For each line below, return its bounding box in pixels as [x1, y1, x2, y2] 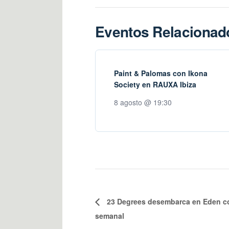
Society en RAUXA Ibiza [114, 79, 196, 89]
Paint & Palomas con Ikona [114, 67, 208, 78]
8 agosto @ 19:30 [114, 97, 172, 107]
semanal [95, 210, 124, 221]
